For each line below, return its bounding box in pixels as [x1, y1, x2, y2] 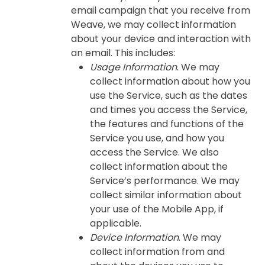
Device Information [90, 231, 179, 244]
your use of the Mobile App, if [90, 202, 224, 216]
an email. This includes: [71, 46, 175, 60]
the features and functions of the [90, 117, 244, 131]
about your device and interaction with [71, 32, 251, 46]
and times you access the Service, [90, 103, 247, 117]
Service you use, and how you [90, 131, 224, 145]
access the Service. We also [90, 146, 219, 159]
